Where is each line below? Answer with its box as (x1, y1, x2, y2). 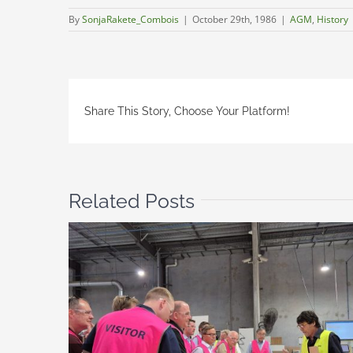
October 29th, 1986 (192, 12, 277, 26)
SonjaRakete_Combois (82, 12, 179, 26)
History (317, 12, 348, 26)
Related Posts (69, 189, 195, 214)
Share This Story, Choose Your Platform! (84, 105, 290, 118)
